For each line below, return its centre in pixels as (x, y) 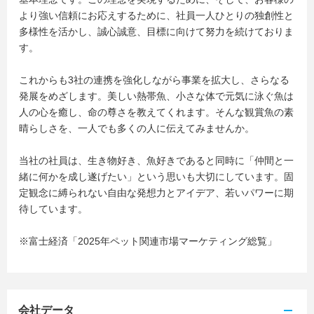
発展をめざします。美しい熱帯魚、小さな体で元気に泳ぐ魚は (156, 96)
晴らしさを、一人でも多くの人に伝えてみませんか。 (137, 128)
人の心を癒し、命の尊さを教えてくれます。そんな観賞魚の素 (156, 112)
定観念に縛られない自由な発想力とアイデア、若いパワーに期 (156, 193)
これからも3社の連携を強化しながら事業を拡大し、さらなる (154, 80)
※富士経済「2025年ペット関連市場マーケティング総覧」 (148, 241)
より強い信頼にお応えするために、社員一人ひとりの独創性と (156, 15)
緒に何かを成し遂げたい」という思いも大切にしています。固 (156, 177)
